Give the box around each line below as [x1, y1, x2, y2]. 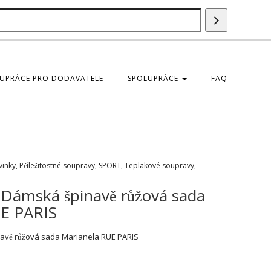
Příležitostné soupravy [19, 160, 95, 171]
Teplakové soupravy [124, 160, 194, 171]
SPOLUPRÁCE [128, 73, 181, 83]
